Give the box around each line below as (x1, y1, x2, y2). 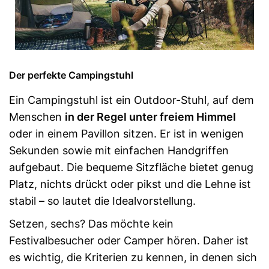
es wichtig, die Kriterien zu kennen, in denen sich (9, 250, 257, 264)
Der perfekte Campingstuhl (9, 68, 133, 81)
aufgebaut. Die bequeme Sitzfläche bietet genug (9, 160, 253, 174)
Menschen (9, 110, 65, 123)
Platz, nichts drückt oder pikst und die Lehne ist (9, 177, 251, 190)
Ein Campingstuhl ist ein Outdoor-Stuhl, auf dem (9, 93, 254, 106)
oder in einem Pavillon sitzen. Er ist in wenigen (9, 127, 244, 140)
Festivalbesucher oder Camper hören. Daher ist (9, 234, 249, 247)
